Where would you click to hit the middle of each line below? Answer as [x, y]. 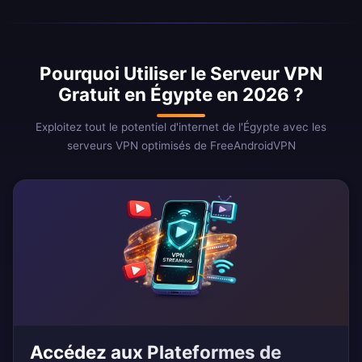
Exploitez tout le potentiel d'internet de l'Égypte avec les [181, 127]
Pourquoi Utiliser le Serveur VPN [181, 74]
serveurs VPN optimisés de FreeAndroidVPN [181, 146]
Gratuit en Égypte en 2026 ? [181, 95]
